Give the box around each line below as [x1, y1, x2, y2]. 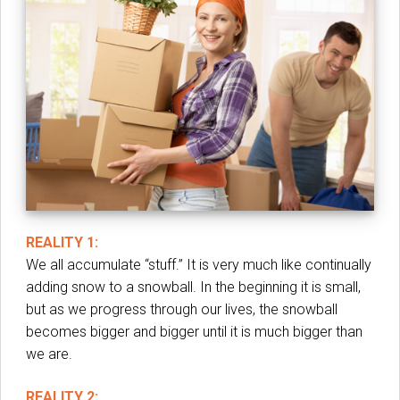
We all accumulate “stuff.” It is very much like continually [26, 256, 371, 274]
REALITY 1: [26, 234, 98, 252]
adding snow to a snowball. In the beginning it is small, [26, 279, 361, 296]
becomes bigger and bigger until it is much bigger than [26, 323, 362, 341]
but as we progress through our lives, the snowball [26, 301, 337, 319]
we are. [26, 346, 72, 363]
